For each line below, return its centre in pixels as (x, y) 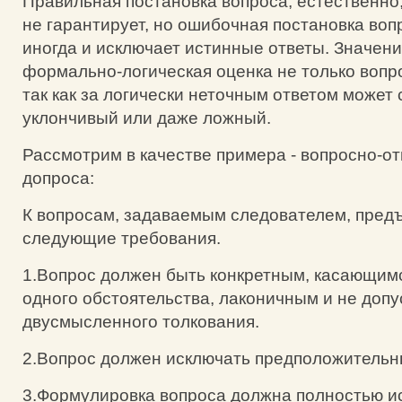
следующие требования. (122, 238)
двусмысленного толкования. (141, 321)
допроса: (58, 178)
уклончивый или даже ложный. (147, 118)
